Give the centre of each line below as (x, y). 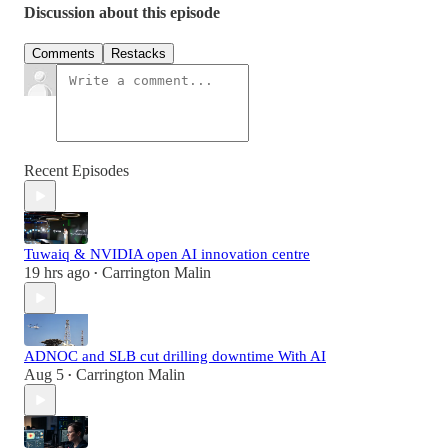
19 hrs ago (57, 273)
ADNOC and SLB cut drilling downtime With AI (175, 356)
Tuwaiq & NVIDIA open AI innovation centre (167, 254)
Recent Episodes (76, 171)
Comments (63, 54)
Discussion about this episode (122, 13)
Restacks (138, 54)
